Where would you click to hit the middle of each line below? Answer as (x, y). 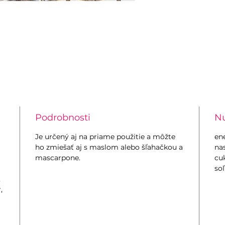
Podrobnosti (63, 118)
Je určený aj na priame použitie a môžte (105, 137)
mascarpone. (58, 158)
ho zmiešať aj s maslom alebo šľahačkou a (109, 147)
